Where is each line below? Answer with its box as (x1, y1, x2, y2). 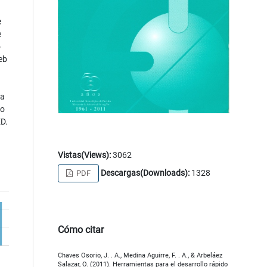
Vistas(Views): (57, 150, 111, 160)
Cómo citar (57, 224, 104, 236)
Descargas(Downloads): (100, 168, 190, 178)
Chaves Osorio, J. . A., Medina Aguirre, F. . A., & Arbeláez (57, 252, 222, 260)
